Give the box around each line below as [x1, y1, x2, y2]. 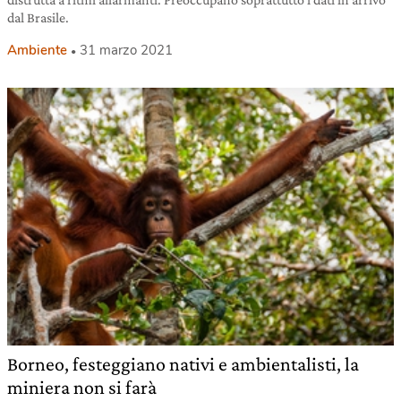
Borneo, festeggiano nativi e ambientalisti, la [7, 353, 359, 376]
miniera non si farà [7, 376, 157, 399]
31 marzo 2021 [80, 41, 173, 60]
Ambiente [7, 41, 67, 60]
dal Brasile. [7, 10, 69, 26]
